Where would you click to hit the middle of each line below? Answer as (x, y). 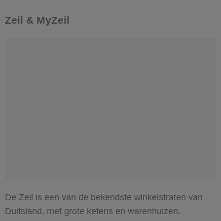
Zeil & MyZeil (37, 20)
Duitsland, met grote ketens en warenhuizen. (93, 211)
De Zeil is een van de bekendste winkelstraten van (104, 198)
